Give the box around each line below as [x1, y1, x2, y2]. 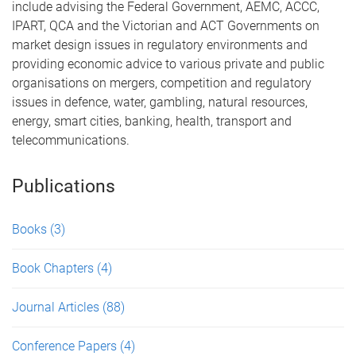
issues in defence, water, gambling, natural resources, [12, 95, 308, 110]
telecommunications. [12, 133, 130, 148]
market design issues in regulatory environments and [12, 37, 308, 52]
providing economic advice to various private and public [12, 56, 324, 72]
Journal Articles [12, 300, 103, 315]
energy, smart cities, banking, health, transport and [12, 114, 292, 129]
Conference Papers [12, 339, 120, 354]
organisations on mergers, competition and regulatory [12, 75, 311, 91]
